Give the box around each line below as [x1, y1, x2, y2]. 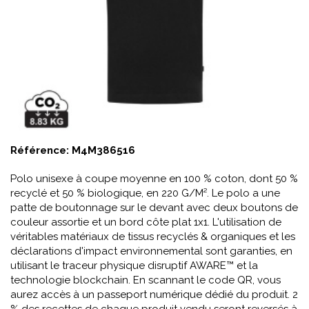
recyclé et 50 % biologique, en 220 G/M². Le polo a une [10, 187, 280, 199]
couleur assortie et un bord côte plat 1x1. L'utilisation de [10, 216, 281, 228]
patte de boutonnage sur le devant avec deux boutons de [10, 201, 298, 214]
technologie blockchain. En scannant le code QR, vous [10, 274, 281, 286]
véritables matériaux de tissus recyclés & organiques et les [10, 230, 295, 243]
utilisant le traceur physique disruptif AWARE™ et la [10, 259, 258, 272]
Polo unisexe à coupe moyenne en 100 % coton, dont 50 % [10, 172, 298, 185]
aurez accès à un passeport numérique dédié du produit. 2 [10, 288, 298, 301]
